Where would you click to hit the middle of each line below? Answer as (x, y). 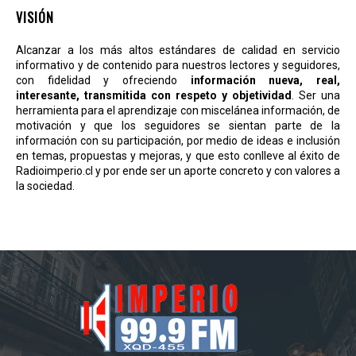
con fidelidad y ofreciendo (103, 80)
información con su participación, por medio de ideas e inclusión (178, 140)
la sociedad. (45, 186)
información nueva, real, (265, 80)
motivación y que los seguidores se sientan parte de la (178, 125)
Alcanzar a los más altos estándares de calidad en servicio (178, 50)
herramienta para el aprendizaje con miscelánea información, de (178, 110)
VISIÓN (35, 17)
